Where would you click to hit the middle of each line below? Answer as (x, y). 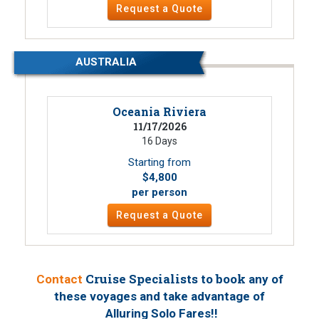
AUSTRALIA (106, 62)
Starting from (159, 163)
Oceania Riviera (159, 112)
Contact (59, 279)
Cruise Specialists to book (165, 279)
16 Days (159, 141)
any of (266, 279)
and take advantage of (201, 297)
